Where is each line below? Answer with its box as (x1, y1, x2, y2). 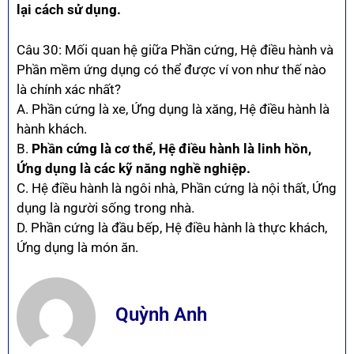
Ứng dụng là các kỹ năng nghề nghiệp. (17, 160, 250, 176)
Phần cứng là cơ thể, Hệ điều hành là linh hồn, (32, 140, 311, 156)
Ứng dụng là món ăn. (17, 239, 138, 255)
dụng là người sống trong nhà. (17, 199, 194, 216)
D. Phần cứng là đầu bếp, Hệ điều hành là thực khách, (17, 219, 327, 235)
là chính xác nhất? (17, 81, 121, 97)
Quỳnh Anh (115, 303, 207, 326)
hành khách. (17, 120, 87, 137)
